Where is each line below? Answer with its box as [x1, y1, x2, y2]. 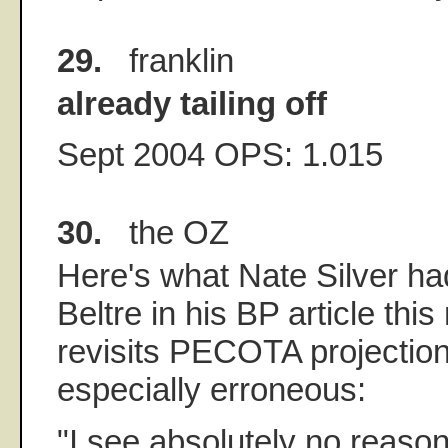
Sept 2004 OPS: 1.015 [57, 136, 383, 174]
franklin [102, 41, 234, 79]
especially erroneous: [57, 371, 366, 409]
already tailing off [57, 84, 327, 122]
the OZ [102, 214, 229, 252]
